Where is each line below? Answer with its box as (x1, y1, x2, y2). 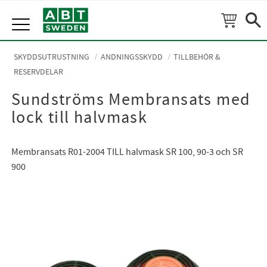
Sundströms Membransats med (11, 89, 251, 111)
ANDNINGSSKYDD (100, 51, 163, 63)
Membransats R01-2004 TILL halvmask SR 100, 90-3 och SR (11, 146, 243, 159)
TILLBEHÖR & (173, 51, 221, 63)
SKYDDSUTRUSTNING (14, 51, 90, 63)
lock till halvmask (11, 107, 148, 129)
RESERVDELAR (14, 66, 64, 78)
